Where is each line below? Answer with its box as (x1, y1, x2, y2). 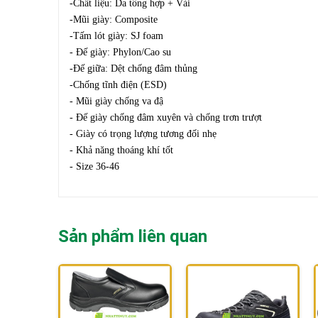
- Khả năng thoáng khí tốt (70, 145, 176, 156)
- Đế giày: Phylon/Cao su (70, 47, 174, 58)
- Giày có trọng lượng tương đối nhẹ (70, 128, 216, 140)
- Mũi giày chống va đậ (70, 96, 163, 107)
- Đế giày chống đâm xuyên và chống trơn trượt (70, 112, 262, 124)
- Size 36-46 (70, 161, 119, 172)
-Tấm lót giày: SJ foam (70, 31, 163, 42)
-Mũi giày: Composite (70, 14, 158, 26)
